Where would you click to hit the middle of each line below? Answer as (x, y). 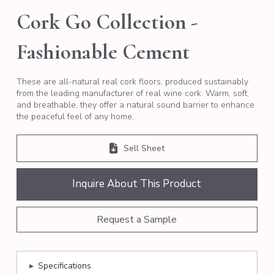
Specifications (64, 266)
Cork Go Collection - (107, 22)
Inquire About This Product (137, 184)
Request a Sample (137, 220)
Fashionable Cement (103, 52)
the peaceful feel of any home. (75, 117)
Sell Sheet (144, 148)
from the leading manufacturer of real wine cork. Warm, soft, (132, 93)
